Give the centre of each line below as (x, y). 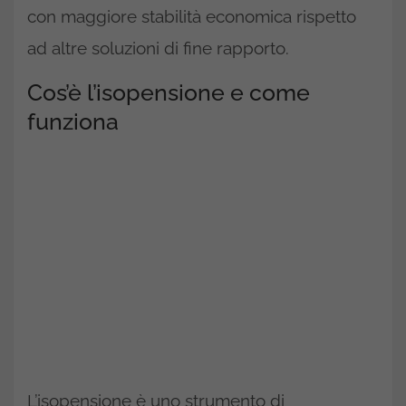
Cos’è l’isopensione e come (169, 92)
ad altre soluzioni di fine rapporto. (158, 48)
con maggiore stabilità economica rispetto (192, 16)
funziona (73, 121)
